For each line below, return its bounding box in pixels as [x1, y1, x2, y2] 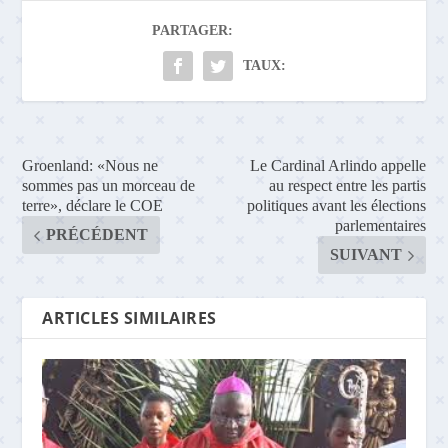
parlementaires [334, 217, 426, 235]
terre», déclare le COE [22, 197, 164, 215]
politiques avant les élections [246, 197, 426, 215]
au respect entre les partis [268, 177, 426, 195]
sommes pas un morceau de [22, 177, 196, 195]
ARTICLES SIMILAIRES [42, 307, 217, 330]
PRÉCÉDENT [46, 226, 149, 244]
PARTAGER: [152, 23, 233, 39]
